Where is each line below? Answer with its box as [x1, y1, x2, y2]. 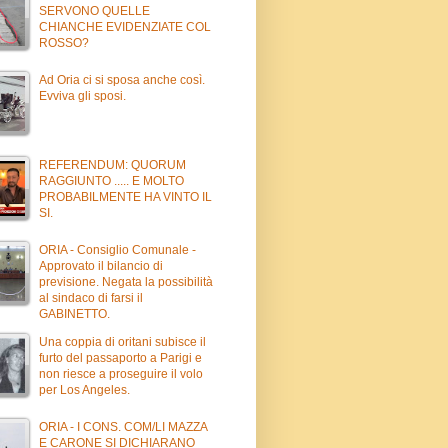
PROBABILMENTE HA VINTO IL [39, 189, 212, 204]
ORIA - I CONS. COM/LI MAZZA [39, 419, 207, 434]
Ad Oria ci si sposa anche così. [39, 72, 205, 87]
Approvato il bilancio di [39, 258, 163, 273]
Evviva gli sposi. [39, 88, 126, 103]
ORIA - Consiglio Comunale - [39, 242, 196, 257]
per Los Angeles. [39, 382, 130, 397]
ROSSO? [39, 35, 89, 50]
